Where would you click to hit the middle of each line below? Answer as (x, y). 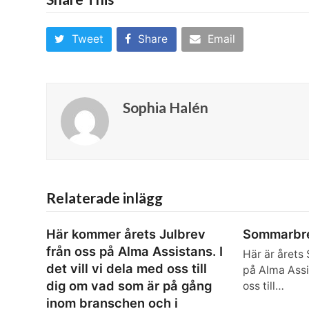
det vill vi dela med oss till (127, 269)
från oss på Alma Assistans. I (135, 251)
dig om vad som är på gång (129, 286)
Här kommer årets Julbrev (126, 234)
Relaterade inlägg (105, 198)
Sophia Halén (166, 108)
